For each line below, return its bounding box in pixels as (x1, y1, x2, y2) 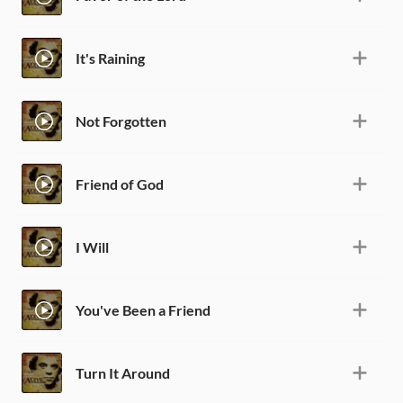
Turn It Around (76, 363, 170, 381)
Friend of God (76, 175, 164, 193)
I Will (76, 237, 109, 255)
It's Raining (76, 49, 145, 67)
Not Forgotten (76, 112, 166, 130)
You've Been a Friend (76, 300, 210, 318)
